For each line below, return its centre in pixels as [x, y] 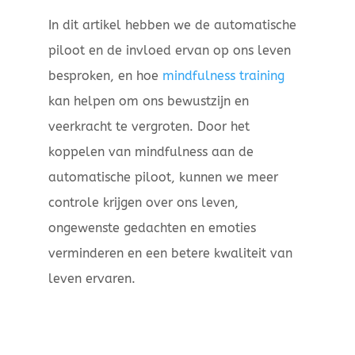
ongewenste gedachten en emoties [152, 228]
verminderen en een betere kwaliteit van [170, 254]
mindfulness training [223, 76]
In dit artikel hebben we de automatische [172, 25]
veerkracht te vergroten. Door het [149, 127]
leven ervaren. [92, 279]
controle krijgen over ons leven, [143, 203]
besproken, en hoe [105, 76]
